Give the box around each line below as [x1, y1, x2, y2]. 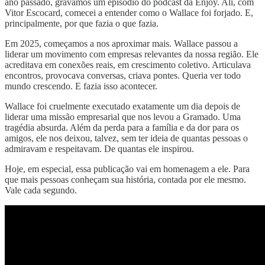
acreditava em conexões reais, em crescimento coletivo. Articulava [5, 59, 251, 70]
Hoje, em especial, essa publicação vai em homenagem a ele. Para [5, 163, 250, 174]
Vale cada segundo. [5, 185, 77, 195]
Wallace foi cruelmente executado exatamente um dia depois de [5, 101, 240, 111]
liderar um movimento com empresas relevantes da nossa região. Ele [5, 49, 258, 59]
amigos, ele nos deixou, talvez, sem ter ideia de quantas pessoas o [5, 132, 248, 143]
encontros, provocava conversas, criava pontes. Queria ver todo [5, 70, 241, 80]
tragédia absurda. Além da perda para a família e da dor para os [5, 122, 239, 132]
